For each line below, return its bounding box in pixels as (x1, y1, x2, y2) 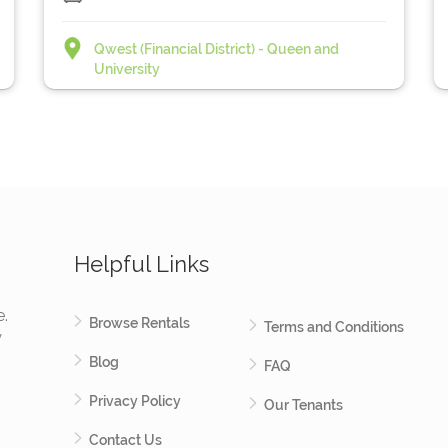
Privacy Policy (89, 393, 181, 409)
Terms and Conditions (263, 319, 404, 335)
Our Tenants (263, 397, 343, 413)
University (93, 61, 160, 77)
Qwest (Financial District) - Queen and (93, 41, 339, 57)
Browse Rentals (89, 315, 190, 331)
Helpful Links (74, 251, 209, 277)
